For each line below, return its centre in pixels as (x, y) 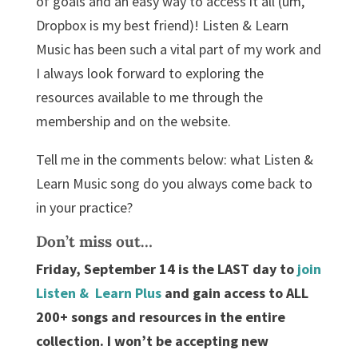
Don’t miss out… (94, 242)
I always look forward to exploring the (149, 74)
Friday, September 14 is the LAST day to (166, 269)
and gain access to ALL (235, 293)
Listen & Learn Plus (98, 293)
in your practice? (84, 208)
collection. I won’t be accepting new (152, 341)
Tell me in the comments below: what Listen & (174, 160)
